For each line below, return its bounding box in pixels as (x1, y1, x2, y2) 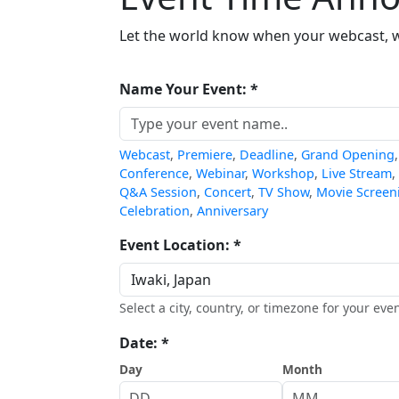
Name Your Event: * (119, 79, 258, 99)
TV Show (258, 183, 309, 200)
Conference (119, 165, 189, 182)
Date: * (119, 333, 169, 353)
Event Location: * (119, 235, 241, 255)
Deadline (240, 146, 294, 163)
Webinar (196, 165, 245, 182)
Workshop (252, 165, 314, 182)
